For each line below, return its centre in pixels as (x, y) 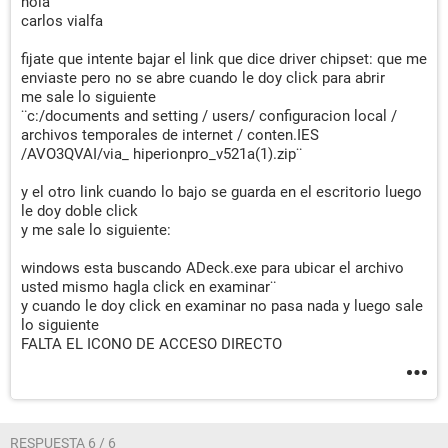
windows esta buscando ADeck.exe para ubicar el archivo (212, 268)
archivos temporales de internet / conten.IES (170, 135)
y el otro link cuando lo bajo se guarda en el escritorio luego (221, 192)
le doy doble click (79, 211)
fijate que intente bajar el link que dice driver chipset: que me (224, 59)
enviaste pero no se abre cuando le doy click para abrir (203, 78)
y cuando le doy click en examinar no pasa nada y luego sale (222, 306)
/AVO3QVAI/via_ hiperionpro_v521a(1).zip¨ (161, 154)
